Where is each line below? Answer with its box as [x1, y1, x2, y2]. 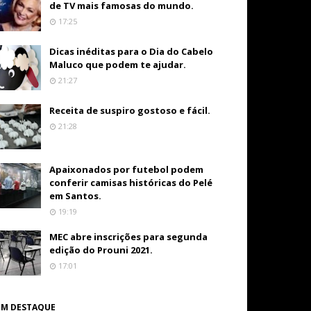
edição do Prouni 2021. [49, 244, 153, 256]
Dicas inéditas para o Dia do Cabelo [49, 45, 214, 58]
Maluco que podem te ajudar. [49, 58, 187, 71]
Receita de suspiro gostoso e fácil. [49, 104, 211, 117]
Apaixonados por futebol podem [49, 163, 204, 176]
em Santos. [49, 190, 102, 202]
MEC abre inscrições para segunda [49, 230, 208, 243]
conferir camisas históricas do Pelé [49, 176, 213, 189]
